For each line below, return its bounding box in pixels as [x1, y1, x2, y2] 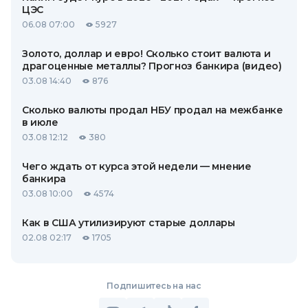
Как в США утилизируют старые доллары [22, 217, 235, 229]
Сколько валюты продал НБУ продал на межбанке [22, 104, 283, 116]
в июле [22, 116, 58, 129]
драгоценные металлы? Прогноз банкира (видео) [22, 60, 282, 72]
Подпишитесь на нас [107, 280, 201, 291]
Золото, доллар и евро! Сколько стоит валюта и [22, 47, 271, 60]
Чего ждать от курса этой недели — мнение [22, 160, 252, 173]
